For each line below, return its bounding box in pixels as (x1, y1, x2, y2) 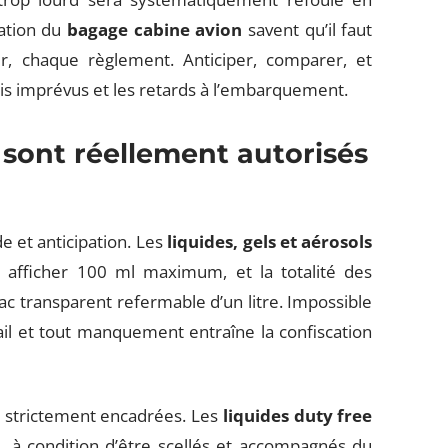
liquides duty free (222, 404, 373, 427)
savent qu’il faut (242, 18, 373, 41)
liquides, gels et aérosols (167, 230, 373, 253)
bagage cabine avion (67, 18, 243, 41)
